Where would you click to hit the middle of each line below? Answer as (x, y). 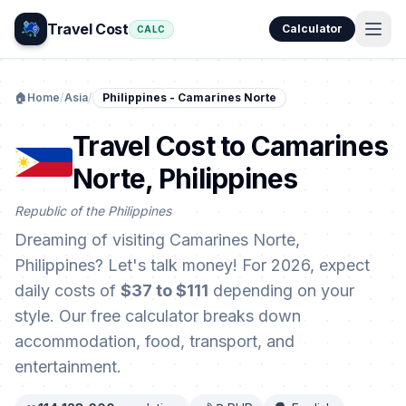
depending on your (281, 290)
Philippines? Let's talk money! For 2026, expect (192, 265)
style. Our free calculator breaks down (158, 316)
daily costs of (68, 290)
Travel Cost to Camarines (230, 146)
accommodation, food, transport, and (155, 341)
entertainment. (68, 367)
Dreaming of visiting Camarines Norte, (157, 240)
